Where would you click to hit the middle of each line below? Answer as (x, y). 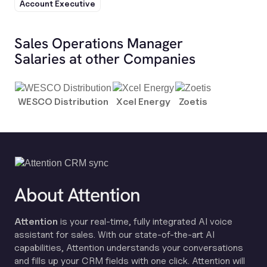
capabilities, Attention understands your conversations (129, 248)
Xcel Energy (143, 102)
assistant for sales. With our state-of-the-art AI (114, 235)
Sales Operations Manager (99, 43)
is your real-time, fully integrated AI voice (145, 221)
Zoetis (193, 102)
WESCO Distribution (63, 102)
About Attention (77, 195)
